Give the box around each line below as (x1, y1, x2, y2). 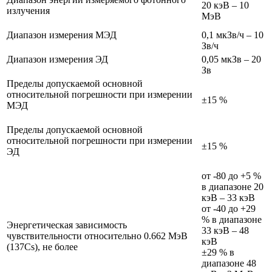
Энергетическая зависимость (7, 220, 127, 231)
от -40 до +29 (202, 203, 256, 214)
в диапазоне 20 (202, 182, 263, 192)
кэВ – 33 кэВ (202, 192, 255, 203)
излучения (7, 5, 50, 16)
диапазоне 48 (202, 258, 256, 269)
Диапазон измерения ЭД (7, 54, 108, 65)
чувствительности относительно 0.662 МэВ (7, 231, 188, 242)
